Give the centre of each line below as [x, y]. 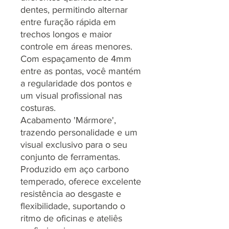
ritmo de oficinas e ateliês [71, 218]
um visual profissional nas [71, 95]
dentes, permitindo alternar [74, 9]
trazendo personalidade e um [79, 132]
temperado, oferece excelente [81, 181]
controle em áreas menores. [76, 46]
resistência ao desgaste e [71, 193]
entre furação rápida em [68, 22]
